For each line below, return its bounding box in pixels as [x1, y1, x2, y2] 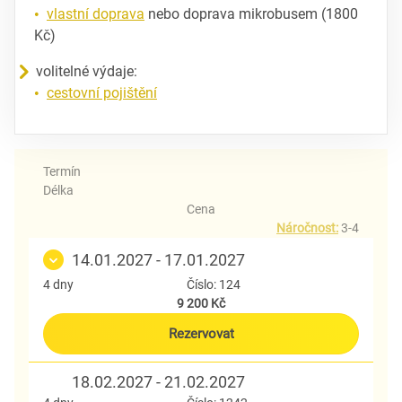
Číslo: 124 [187, 276, 240, 292]
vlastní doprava [47, 4, 144, 22]
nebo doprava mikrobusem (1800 [144, 4, 358, 22]
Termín [43, 163, 81, 179]
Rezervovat [168, 325, 234, 342]
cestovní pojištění [47, 83, 157, 101]
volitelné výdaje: [36, 62, 137, 80]
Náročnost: [276, 220, 338, 235]
